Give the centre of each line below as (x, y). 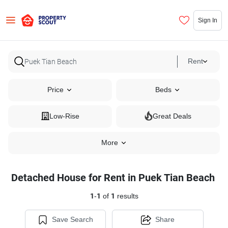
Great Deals (172, 116)
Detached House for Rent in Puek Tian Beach (113, 178)
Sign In (208, 20)
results (126, 196)
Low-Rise (64, 116)
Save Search (72, 220)
